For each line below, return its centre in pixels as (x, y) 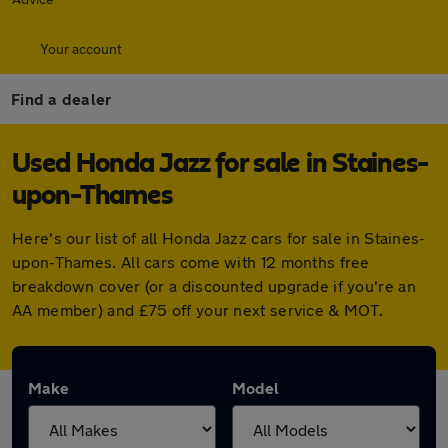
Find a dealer (61, 98)
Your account (81, 48)
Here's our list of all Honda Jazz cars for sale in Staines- (219, 237)
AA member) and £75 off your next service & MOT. (198, 309)
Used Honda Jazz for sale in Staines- (220, 164)
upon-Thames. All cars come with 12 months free (191, 261)
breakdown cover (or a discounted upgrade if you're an (214, 285)
